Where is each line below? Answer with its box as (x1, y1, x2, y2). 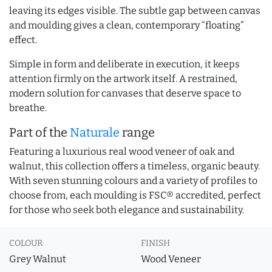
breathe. (9, 102, 47, 114)
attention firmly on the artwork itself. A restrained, (9, 73, 237, 84)
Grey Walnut (9, 253, 66, 265)
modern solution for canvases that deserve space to (9, 87, 241, 99)
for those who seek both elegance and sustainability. (9, 204, 244, 216)
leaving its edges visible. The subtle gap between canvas (9, 5, 260, 16)
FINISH (141, 238, 170, 248)
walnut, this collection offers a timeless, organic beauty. (9, 160, 260, 172)
